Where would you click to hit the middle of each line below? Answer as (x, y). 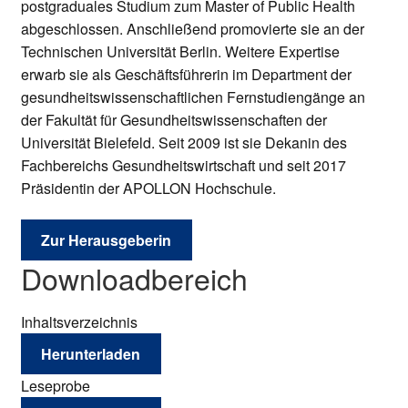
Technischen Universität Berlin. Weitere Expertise (180, 51)
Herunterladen (91, 354)
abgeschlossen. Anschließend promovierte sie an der (192, 28)
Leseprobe (55, 386)
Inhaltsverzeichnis (79, 322)
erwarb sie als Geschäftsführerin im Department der (186, 74)
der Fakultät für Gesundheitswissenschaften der (173, 119)
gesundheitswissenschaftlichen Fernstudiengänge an (193, 97)
